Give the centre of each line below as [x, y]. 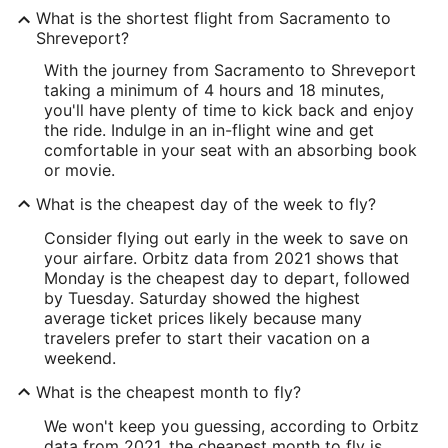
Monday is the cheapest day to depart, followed [227, 277]
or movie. [79, 169]
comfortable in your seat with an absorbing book [230, 149]
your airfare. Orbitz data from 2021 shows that [221, 257]
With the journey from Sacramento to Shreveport [230, 69]
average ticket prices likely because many [203, 317]
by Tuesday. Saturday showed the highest [202, 297]
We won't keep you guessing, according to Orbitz [231, 425]
